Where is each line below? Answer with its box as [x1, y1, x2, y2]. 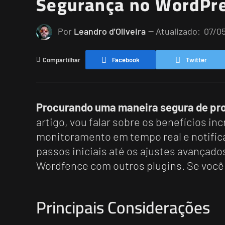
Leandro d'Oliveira [74, 26, 146, 37]
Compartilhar [43, 55, 80, 64]
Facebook [112, 55, 140, 64]
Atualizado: [156, 26, 200, 37]
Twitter [185, 55, 207, 64]
